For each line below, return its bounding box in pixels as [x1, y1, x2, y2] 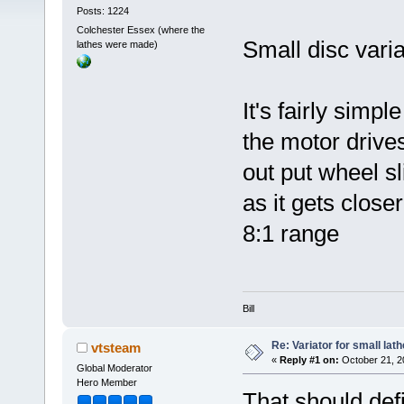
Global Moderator [76, 362, 152, 373]
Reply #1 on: [279, 353, 339, 365]
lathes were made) [76, 39, 158, 50]
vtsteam [91, 339, 142, 355]
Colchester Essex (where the [76, 24, 205, 36]
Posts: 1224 [76, 5, 129, 16]
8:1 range [242, 220, 339, 248]
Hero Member [76, 376, 137, 388]
